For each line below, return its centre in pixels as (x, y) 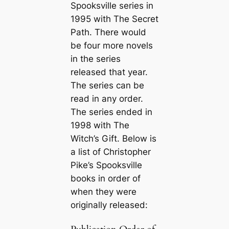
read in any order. (107, 99)
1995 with (92, 19)
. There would (118, 32)
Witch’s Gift (94, 139)
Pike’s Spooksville (106, 165)
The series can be (107, 86)
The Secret (136, 19)
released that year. (109, 72)
